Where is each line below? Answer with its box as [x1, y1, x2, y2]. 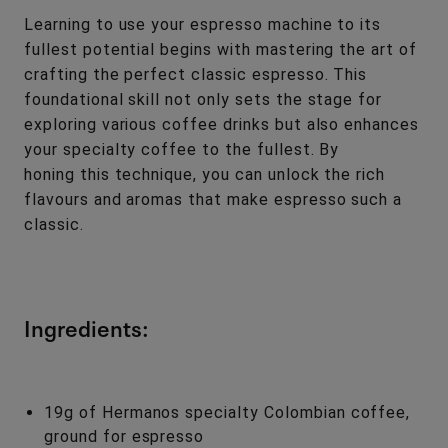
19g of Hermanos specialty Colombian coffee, [44, 402, 411, 422]
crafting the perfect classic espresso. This [24, 64, 368, 84]
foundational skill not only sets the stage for [24, 89, 383, 109]
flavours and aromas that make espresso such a [24, 189, 403, 209]
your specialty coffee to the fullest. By [24, 139, 340, 159]
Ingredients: [24, 309, 149, 343]
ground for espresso [44, 426, 205, 446]
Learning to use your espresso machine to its [24, 14, 382, 34]
